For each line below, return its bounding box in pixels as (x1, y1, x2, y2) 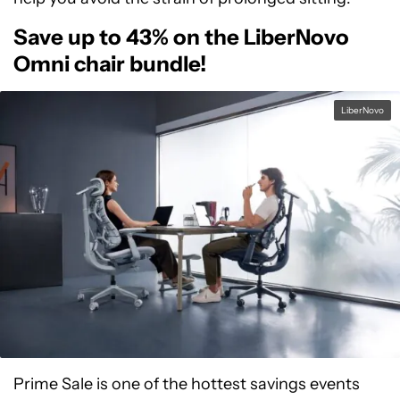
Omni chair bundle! (13, 51, 206, 77)
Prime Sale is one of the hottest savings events (13, 373, 360, 394)
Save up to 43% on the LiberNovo (13, 24, 349, 50)
